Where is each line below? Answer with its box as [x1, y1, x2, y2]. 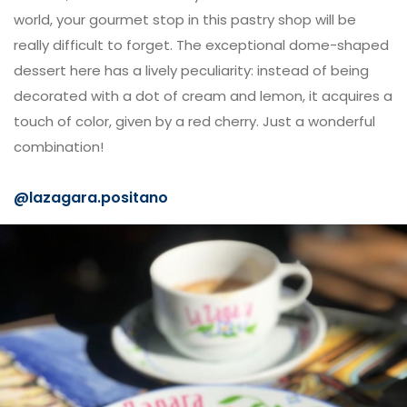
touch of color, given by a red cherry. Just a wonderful [14, 112, 375, 131]
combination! [14, 137, 104, 156]
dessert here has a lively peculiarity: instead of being [14, 61, 369, 80]
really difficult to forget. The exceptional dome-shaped [14, 35, 389, 55]
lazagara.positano [29, 187, 168, 208]
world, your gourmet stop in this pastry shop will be [14, 10, 356, 29]
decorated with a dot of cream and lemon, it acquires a [14, 86, 392, 105]
